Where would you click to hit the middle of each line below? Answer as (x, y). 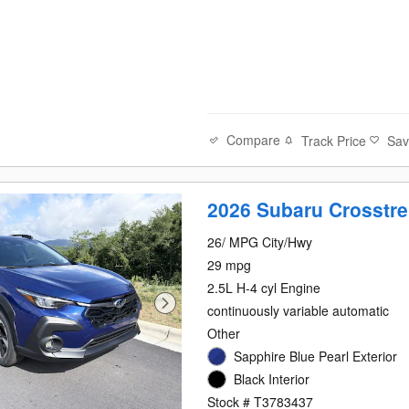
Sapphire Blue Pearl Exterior (316, 356)
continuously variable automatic (299, 310)
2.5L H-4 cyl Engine (264, 287)
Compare (254, 140)
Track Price (334, 140)
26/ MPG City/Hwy (260, 241)
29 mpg (230, 264)
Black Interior (272, 378)
